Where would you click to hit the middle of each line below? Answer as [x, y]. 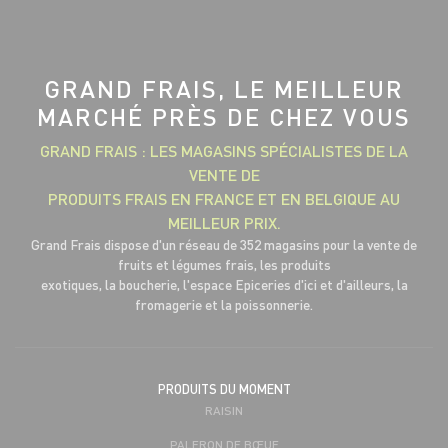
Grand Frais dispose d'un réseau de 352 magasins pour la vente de [224, 244]
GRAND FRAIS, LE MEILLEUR [224, 88]
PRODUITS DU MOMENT [224, 388]
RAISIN [224, 409]
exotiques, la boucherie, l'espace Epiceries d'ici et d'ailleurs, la [224, 284]
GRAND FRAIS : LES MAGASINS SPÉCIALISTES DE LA [224, 150]
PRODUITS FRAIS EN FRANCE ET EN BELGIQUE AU [224, 198]
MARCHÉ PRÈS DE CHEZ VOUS [224, 116]
